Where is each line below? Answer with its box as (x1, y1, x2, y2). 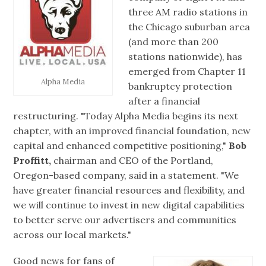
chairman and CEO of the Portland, (51, 154, 214, 166)
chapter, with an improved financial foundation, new (13, 124, 251, 137)
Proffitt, (13, 154, 52, 166)
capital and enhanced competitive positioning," (13, 139, 227, 151)
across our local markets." (13, 228, 132, 240)
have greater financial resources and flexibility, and (13, 183, 245, 196)
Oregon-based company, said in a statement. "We (13, 169, 239, 181)
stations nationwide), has (128, 50, 242, 62)
